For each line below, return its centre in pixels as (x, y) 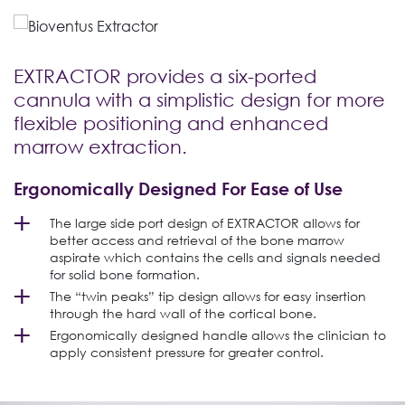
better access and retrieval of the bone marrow (197, 240)
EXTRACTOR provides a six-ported (165, 76)
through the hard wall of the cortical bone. (183, 313)
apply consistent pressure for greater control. (187, 352)
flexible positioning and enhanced (171, 123)
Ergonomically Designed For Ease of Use (178, 188)
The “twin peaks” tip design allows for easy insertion (208, 296)
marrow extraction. (100, 146)
